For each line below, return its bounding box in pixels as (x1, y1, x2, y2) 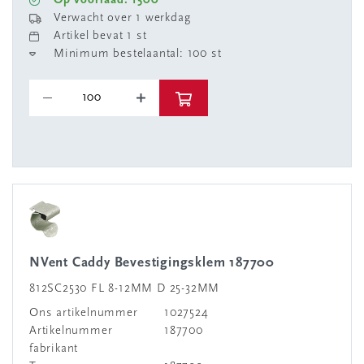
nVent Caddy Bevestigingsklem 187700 (40, 256, 275, 270)
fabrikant (29, 343, 79, 355)
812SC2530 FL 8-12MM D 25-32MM (29, 283, 220, 295)
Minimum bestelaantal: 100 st (54, 48, 222, 60)
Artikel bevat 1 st (54, 30, 147, 42)
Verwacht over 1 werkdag (54, 12, 191, 24)
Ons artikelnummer (29, 307, 138, 319)
